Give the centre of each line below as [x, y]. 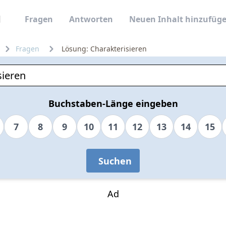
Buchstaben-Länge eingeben [113, 103]
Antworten [91, 19]
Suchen [115, 161]
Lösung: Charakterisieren [104, 49]
